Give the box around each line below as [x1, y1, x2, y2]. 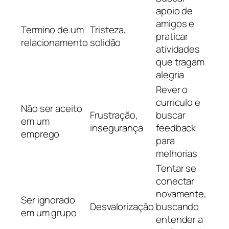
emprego [21, 127, 60, 141]
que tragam [156, 55, 205, 69]
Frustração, [90, 108, 138, 122]
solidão [90, 36, 121, 50]
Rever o [156, 83, 188, 97]
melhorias [156, 147, 198, 161]
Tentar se [156, 162, 197, 175]
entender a [156, 213, 203, 226]
